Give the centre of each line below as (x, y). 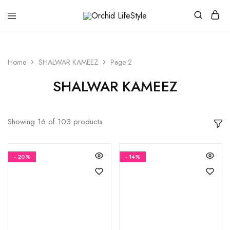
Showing (21, 122)
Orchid (69, 23)
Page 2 (121, 62)
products (88, 122)
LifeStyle (72, 31)
